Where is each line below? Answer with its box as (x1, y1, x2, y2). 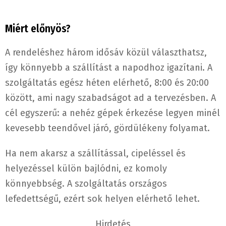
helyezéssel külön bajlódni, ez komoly (5, 163, 167, 175)
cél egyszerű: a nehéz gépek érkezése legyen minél (5, 107, 220, 119)
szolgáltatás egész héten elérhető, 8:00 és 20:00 (5, 77, 209, 89)
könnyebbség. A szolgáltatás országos (5, 178, 167, 190)
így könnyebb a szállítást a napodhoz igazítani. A (5, 62, 212, 74)
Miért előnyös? (5, 22, 71, 36)
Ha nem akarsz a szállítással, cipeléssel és (5, 148, 186, 159)
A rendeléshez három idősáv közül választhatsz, (5, 47, 207, 59)
